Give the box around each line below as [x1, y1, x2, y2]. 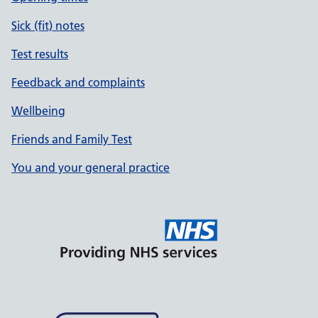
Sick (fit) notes [11, 18, 84, 33]
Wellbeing [11, 104, 65, 118]
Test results [11, 47, 68, 61]
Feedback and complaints [11, 75, 145, 89]
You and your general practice [11, 160, 170, 175]
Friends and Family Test [11, 132, 132, 146]
